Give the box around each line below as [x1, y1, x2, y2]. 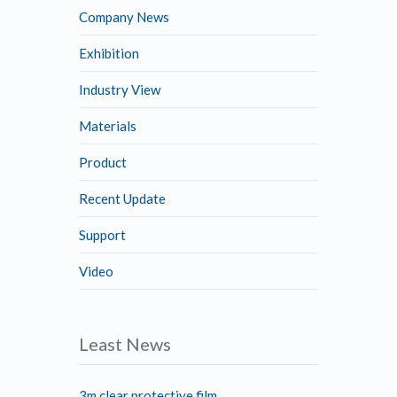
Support [79, 226, 126, 243]
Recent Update [79, 190, 166, 206]
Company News [79, 8, 169, 25]
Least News [79, 332, 171, 354]
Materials [79, 117, 136, 134]
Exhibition [79, 44, 139, 61]
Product [79, 153, 127, 170]
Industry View [79, 81, 160, 97]
